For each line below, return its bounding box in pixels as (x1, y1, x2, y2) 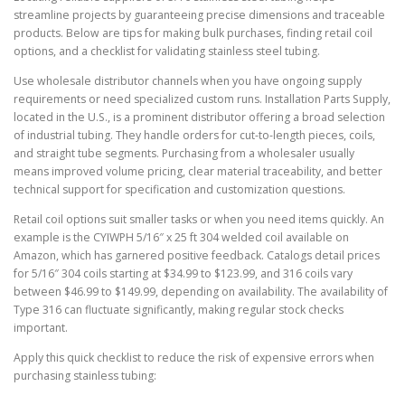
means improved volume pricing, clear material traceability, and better (14, 163, 382, 179)
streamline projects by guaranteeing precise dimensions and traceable (14, 6, 385, 23)
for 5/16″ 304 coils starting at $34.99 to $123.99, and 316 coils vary (14, 265, 353, 281)
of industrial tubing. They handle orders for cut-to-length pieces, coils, (14, 127, 375, 143)
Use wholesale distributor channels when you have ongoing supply (14, 72, 362, 89)
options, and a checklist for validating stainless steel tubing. (14, 42, 320, 59)
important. (14, 319, 68, 335)
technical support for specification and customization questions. (14, 181, 345, 197)
